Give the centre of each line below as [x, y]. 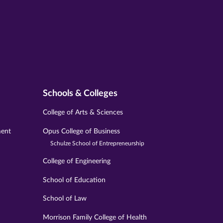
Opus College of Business [82, 131]
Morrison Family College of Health [95, 218]
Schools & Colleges [80, 94]
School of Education [74, 180]
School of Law [65, 199]
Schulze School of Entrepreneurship [98, 143]
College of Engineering [77, 161]
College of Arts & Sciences [83, 113]
